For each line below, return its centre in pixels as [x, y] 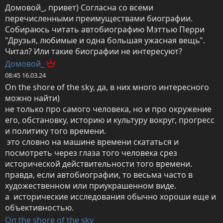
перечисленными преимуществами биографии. [99, 19]
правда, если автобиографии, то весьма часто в [99, 175]
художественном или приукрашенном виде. [91, 186]
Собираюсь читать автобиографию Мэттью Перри [105, 30]
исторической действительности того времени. [99, 164]
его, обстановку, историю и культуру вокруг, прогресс [110, 120]
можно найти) [32, 98]
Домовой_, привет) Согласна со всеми [79, 8]
